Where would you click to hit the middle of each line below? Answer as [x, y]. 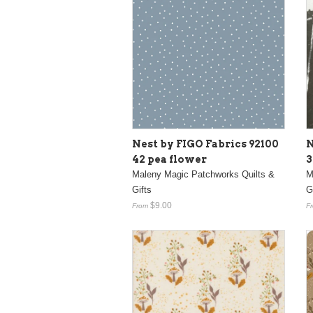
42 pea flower [169, 159]
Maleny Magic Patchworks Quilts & [203, 174]
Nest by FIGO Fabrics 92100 [205, 144]
